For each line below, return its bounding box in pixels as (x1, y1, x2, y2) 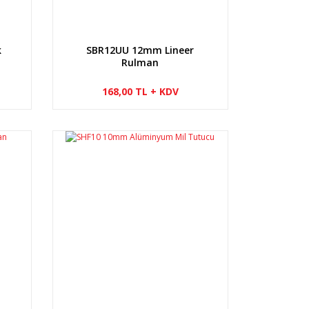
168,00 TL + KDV (101, 84, 179, 98)
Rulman (121, 55, 159, 69)
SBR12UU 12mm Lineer (86, 43, 195, 57)
